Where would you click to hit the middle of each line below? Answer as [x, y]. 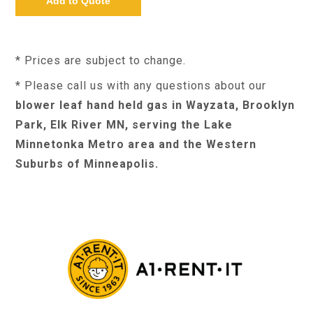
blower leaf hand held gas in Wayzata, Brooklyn [155, 105]
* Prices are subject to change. [101, 60]
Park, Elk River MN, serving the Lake [124, 125]
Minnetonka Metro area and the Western [136, 144]
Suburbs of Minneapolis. [87, 164]
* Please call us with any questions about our [141, 86]
